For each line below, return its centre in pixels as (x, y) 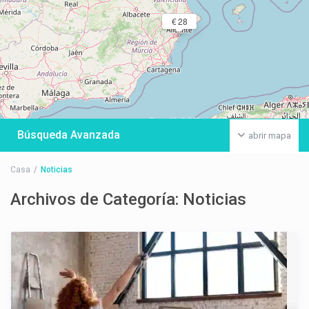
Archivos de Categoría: (97, 200)
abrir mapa (269, 136)
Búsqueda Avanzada (69, 135)
